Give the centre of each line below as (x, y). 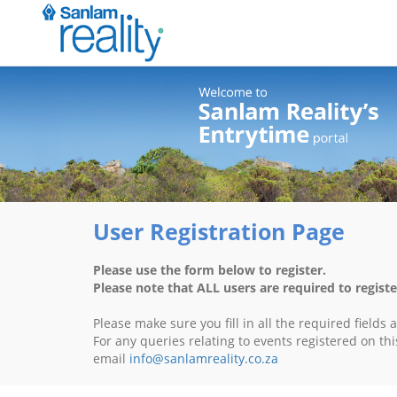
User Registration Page (219, 232)
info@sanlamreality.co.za (204, 359)
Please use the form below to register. (210, 270)
